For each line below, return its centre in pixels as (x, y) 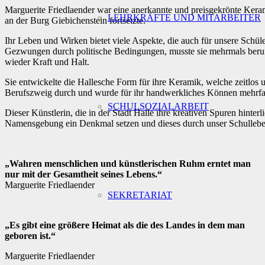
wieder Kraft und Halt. (47, 62)
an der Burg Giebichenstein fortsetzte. (75, 20)
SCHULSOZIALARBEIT (158, 106)
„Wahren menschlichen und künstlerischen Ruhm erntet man (128, 163)
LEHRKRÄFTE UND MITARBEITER (184, 17)
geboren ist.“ (30, 235)
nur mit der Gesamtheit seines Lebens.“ (83, 174)
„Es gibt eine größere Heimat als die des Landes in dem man (125, 225)
